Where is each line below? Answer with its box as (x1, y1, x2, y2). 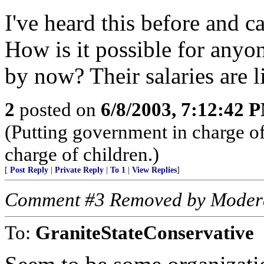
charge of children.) (5, 143, 159, 165)
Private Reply (55, 166, 104, 174)
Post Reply (10, 166, 48, 174)
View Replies (132, 166, 177, 174)
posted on (15, 98, 101, 120)
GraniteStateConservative (35, 222, 254, 243)
